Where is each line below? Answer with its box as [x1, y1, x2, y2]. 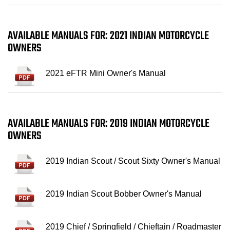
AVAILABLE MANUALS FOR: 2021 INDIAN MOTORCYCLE [8, 27, 209, 45]
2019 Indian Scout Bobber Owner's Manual [46, 189, 202, 198]
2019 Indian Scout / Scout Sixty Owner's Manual [46, 156, 220, 165]
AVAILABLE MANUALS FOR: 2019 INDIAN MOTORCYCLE [8, 114, 209, 132]
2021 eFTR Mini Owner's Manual [46, 68, 166, 78]
